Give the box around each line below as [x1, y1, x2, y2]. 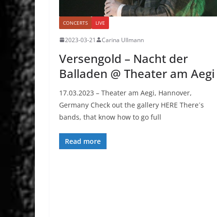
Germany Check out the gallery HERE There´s [59, 100, 204, 109]
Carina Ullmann [102, 35, 144, 44]
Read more [65, 136, 101, 146]
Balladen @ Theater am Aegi [59, 65, 215, 81]
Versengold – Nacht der [59, 50, 188, 66]
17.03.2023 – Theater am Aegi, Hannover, [59, 88, 192, 97]
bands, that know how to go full [59, 112, 161, 122]
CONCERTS [63, 19, 88, 26]
